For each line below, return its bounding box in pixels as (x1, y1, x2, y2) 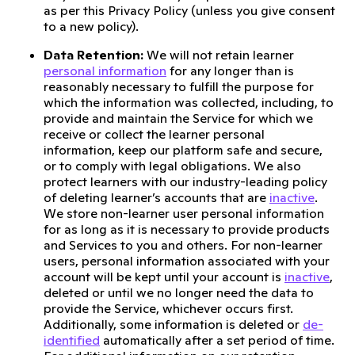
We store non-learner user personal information (44, 205, 324, 221)
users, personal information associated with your (44, 253, 330, 269)
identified (44, 332, 100, 348)
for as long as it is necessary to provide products (44, 221, 330, 237)
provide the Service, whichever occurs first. (44, 300, 293, 316)
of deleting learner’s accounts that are (44, 189, 269, 205)
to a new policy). (44, 18, 139, 34)
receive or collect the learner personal (44, 126, 265, 142)
